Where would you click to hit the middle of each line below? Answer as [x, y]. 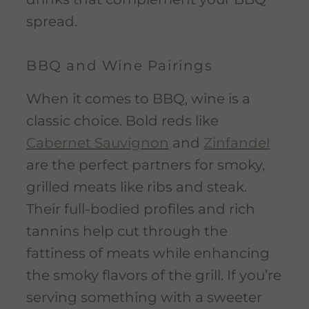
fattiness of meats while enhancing [148, 253]
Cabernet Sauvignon [98, 143]
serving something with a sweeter [144, 298]
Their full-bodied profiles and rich [141, 209]
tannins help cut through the [127, 231]
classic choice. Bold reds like [122, 121]
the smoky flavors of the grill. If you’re [154, 276]
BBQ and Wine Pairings [120, 66]
